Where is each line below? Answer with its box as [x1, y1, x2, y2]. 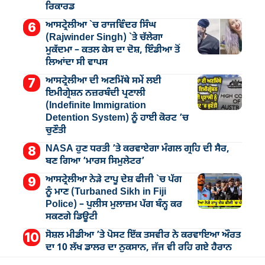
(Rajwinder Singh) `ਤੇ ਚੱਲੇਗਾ [45, 32, 163, 44]
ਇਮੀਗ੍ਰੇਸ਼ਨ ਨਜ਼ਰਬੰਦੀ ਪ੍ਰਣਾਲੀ [45, 88, 146, 99]
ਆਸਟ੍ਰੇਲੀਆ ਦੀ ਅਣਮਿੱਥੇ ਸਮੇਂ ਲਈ [45, 75, 161, 87]
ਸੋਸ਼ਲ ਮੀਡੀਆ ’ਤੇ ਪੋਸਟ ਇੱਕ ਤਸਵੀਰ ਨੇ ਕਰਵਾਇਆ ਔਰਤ [45, 230, 241, 241]
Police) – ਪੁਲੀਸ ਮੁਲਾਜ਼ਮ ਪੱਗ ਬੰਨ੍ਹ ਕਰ [45, 199, 182, 211]
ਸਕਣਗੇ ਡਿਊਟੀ [45, 211, 98, 223]
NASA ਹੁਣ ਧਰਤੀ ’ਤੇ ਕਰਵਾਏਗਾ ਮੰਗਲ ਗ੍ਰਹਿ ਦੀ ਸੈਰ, [45, 143, 230, 155]
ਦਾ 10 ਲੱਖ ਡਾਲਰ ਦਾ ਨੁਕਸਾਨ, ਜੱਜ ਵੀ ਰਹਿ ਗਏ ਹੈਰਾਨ [45, 242, 232, 254]
